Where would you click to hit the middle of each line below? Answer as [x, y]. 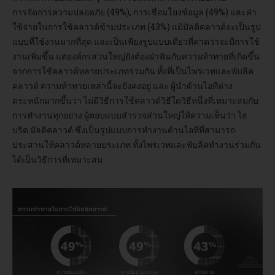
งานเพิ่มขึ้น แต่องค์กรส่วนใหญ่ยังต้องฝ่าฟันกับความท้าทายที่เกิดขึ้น [136, 56]
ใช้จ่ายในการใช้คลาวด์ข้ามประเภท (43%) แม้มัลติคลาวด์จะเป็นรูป [137, 26]
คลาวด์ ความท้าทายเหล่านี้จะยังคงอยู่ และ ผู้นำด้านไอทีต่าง [122, 85]
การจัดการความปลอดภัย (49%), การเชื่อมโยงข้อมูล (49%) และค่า [134, 12]
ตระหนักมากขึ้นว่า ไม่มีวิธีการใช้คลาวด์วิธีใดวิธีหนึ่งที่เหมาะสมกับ [135, 100]
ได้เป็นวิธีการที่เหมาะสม [57, 159]
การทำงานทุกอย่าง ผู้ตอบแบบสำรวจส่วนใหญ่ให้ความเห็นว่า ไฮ [130, 115]
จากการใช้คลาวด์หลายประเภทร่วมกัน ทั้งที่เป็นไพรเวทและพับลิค [133, 71]
